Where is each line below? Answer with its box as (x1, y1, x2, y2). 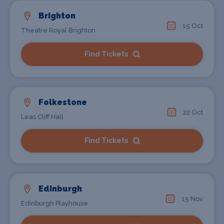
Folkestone (38, 97, 87, 107)
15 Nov (181, 195, 203, 202)
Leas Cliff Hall (21, 113, 63, 120)
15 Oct (182, 22, 203, 29)
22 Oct (183, 108, 203, 116)
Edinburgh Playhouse (21, 199, 88, 207)
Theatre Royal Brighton (21, 26, 95, 34)
